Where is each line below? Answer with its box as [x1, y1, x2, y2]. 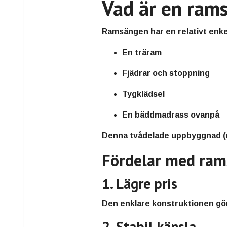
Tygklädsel [122, 90, 165, 99]
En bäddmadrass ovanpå [122, 110, 220, 120]
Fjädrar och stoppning [122, 69, 210, 78]
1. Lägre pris [102, 174, 178, 194]
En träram [122, 48, 162, 57]
